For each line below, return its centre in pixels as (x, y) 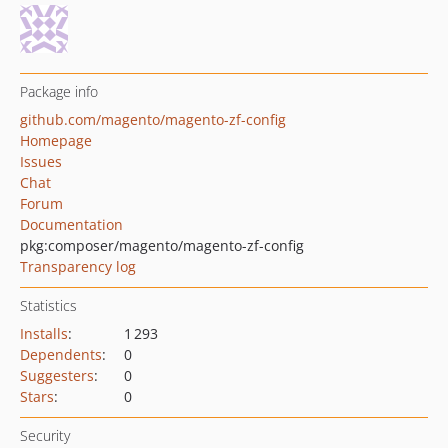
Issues (41, 161)
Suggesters (57, 375)
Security (45, 435)
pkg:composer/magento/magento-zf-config (162, 245)
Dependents (61, 354)
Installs (44, 333)
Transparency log (78, 266)
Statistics (48, 305)
